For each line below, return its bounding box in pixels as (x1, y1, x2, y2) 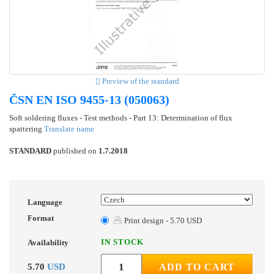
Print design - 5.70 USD (122, 216, 202, 226)
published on (51, 146, 98, 156)
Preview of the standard (100, 76, 179, 86)
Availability (28, 238, 68, 248)
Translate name (44, 124, 94, 134)
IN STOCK (101, 237, 144, 247)
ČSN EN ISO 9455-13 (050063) (9, 93, 169, 107)
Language (28, 198, 62, 207)
